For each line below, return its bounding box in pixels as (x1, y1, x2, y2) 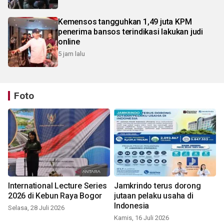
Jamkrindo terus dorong (114, 181, 201, 191)
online (58, 37, 80, 47)
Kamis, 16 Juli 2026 (114, 214, 169, 222)
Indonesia (114, 201, 149, 211)
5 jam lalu (58, 50, 85, 58)
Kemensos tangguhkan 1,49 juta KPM (58, 17, 192, 27)
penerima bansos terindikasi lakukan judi (58, 27, 203, 37)
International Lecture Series (8, 181, 107, 191)
